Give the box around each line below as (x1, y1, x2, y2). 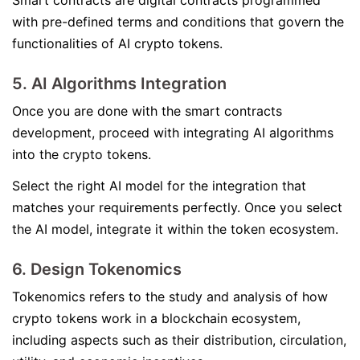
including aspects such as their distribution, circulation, (12, 332, 346, 348)
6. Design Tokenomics (12, 260, 186, 279)
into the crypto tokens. (12, 146, 155, 162)
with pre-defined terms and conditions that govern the (12, 14, 344, 30)
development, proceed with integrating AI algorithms (12, 125, 333, 141)
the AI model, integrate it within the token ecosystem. (12, 221, 342, 237)
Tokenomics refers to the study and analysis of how (12, 288, 328, 305)
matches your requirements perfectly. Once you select (12, 199, 342, 215)
